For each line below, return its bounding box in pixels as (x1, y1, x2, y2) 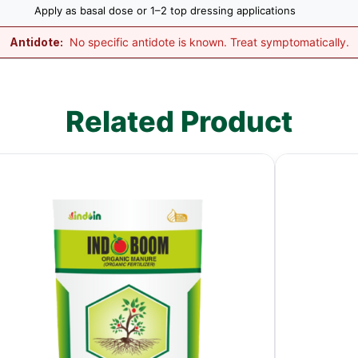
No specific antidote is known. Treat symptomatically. (66, 35, 349, 49)
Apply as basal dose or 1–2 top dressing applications (34, 4, 296, 17)
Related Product (66, 104, 292, 139)
